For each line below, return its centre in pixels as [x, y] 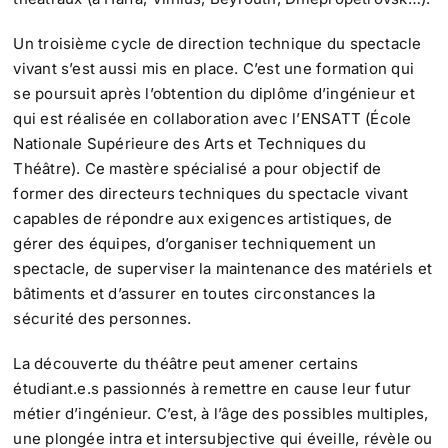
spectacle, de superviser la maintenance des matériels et [222, 269]
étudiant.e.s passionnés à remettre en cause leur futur [212, 389]
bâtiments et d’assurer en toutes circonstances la [194, 294]
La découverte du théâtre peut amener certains [186, 364]
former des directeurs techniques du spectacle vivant [211, 194]
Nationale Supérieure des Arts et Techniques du [189, 144]
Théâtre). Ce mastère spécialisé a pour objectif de [197, 169]
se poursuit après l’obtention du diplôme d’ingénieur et [214, 94]
